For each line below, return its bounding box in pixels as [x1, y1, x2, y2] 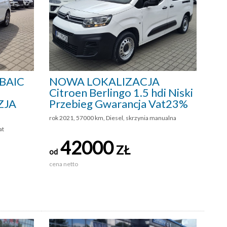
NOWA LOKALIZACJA [49, 74, 160, 89]
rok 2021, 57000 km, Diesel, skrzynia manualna [49, 114, 176, 122]
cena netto [49, 160, 79, 168]
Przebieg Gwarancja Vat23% [49, 97, 188, 111]
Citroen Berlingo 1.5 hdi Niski [49, 86, 193, 100]
